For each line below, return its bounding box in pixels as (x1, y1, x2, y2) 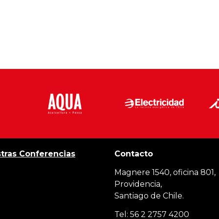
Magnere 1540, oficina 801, (114, 167, 216, 177)
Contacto (114, 149, 155, 158)
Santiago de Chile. (114, 191, 184, 200)
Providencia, (114, 179, 162, 189)
